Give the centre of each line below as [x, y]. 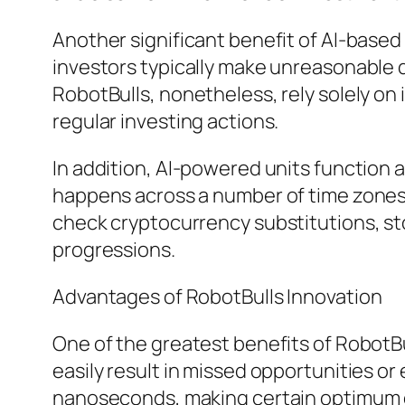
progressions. [114, 250]
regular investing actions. [166, 122]
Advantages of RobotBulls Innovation [217, 297]
